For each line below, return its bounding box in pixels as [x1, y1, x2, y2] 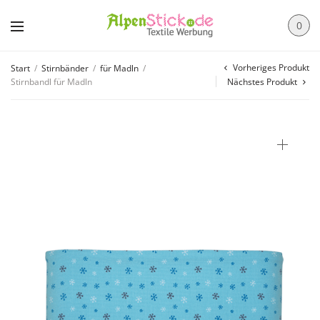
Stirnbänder [41, 62, 89, 74]
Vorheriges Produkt [233, 61, 309, 74]
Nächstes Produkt [227, 76, 297, 88]
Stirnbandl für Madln [11, 76, 92, 88]
